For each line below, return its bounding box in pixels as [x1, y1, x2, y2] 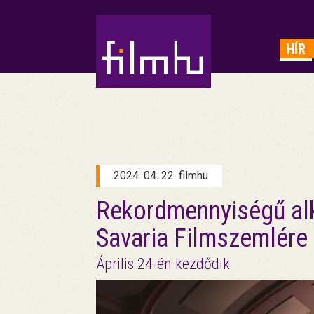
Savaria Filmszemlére [96, 224, 308, 253]
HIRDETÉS [118, 15, 128, 55]
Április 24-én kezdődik [96, 255, 230, 273]
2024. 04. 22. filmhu [114, 169, 208, 182]
